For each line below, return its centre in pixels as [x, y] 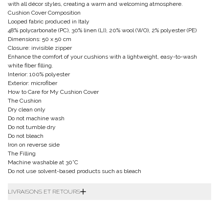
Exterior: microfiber [33, 83]
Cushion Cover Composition [44, 13]
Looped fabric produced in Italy [49, 22]
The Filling [22, 154]
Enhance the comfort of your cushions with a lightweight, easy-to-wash [102, 57]
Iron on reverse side [34, 145]
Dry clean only [27, 110]
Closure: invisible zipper [40, 48]
